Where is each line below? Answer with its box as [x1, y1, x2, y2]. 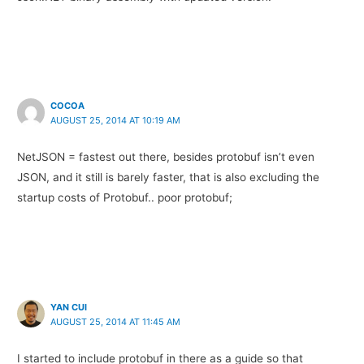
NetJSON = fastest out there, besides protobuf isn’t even [17, 150, 315, 164]
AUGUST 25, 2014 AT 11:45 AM [50, 315, 181, 327]
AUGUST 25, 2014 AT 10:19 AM [50, 115, 181, 127]
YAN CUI [50, 301, 88, 313]
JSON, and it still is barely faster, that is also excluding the [17, 171, 320, 184]
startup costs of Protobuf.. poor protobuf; [17, 191, 233, 205]
